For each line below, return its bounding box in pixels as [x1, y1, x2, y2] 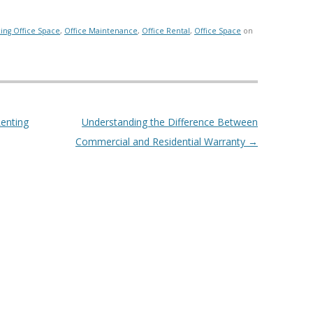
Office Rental [142, 26, 190, 36]
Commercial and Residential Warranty [75, 135, 248, 148]
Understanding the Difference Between [81, 115, 258, 129]
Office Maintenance [64, 26, 138, 36]
